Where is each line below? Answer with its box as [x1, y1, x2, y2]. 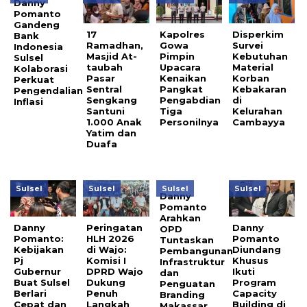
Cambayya [232, 116, 286, 128]
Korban [232, 73, 270, 84]
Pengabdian [159, 95, 221, 106]
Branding [159, 289, 205, 301]
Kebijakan [14, 243, 64, 255]
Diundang [232, 243, 282, 255]
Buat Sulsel [14, 276, 70, 288]
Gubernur [14, 265, 61, 277]
